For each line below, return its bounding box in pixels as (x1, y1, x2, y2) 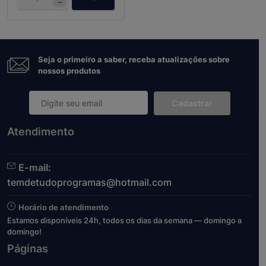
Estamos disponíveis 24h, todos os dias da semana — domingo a (7, 215, 242, 225)
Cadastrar (171, 97, 213, 108)
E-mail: (18, 161, 51, 173)
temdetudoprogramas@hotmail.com (7, 176, 172, 188)
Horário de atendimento (18, 202, 109, 212)
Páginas (7, 242, 48, 255)
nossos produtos (37, 66, 100, 76)
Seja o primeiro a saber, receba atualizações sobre (37, 55, 230, 65)
